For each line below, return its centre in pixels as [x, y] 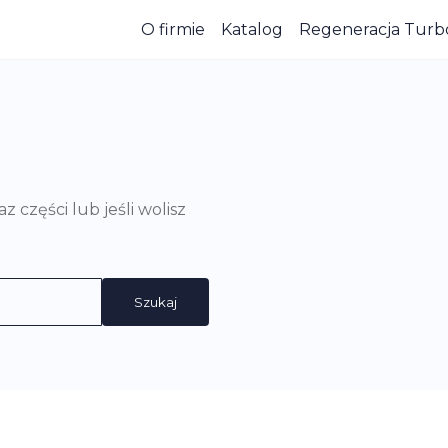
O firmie [173, 30]
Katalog [252, 30]
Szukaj [155, 302]
